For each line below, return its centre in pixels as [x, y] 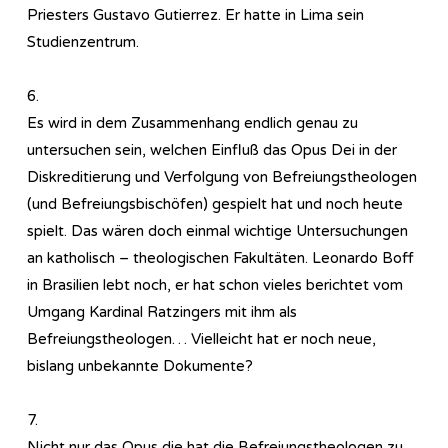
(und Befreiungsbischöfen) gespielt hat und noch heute [215, 203]
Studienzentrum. [83, 41]
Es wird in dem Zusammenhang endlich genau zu [192, 122]
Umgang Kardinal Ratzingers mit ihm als [162, 311]
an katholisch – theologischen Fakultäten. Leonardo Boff [220, 257]
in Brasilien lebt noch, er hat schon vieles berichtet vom [215, 284]
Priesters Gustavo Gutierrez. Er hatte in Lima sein [195, 14]
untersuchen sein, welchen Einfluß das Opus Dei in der [212, 149]
